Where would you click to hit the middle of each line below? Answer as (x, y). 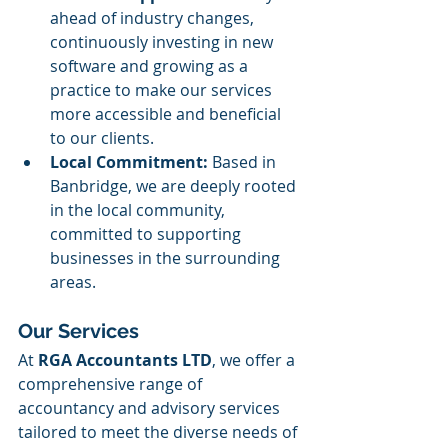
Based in (244, 162)
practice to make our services (163, 90)
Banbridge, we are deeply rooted (175, 186)
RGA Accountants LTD (125, 360)
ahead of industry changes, (154, 18)
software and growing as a (151, 66)
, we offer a (255, 360)
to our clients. (102, 138)
